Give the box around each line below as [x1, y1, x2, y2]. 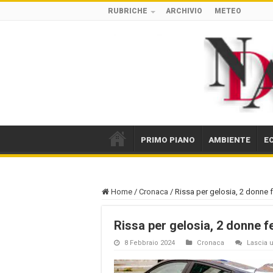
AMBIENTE [208, 135, 250, 144]
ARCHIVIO [166, 7, 202, 15]
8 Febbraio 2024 [124, 238, 175, 247]
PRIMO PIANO [141, 135, 195, 144]
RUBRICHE [108, 7, 147, 15]
